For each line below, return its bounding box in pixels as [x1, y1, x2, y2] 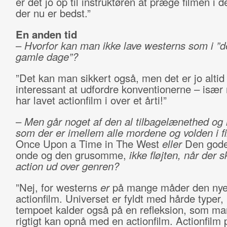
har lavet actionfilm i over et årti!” [15, 93, 167, 107]
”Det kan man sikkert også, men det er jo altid [15, 70, 224, 85]
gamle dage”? [15, 49, 78, 64]
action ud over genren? [15, 159, 119, 173]
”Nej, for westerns [15, 180, 100, 195]
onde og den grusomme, [15, 147, 129, 162]
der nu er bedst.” [15, 6, 91, 20]
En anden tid [15, 27, 77, 42]
